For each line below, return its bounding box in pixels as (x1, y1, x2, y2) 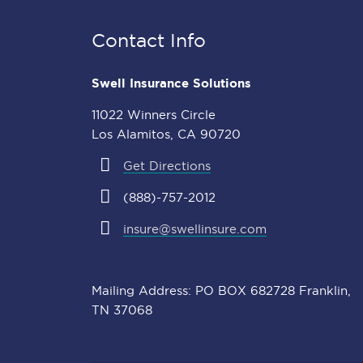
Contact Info (92, 31, 206, 51)
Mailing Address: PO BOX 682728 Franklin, (92, 284, 351, 298)
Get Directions (122, 160, 211, 173)
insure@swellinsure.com (122, 223, 267, 237)
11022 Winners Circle (92, 109, 216, 122)
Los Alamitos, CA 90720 (92, 128, 241, 142)
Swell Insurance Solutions (92, 76, 251, 91)
